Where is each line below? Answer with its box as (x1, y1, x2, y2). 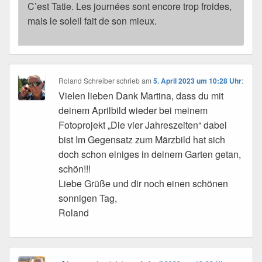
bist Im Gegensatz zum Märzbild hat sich (58, 133, 226, 147)
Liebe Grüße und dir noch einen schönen (58, 177, 229, 191)
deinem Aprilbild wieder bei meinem (58, 104, 208, 118)
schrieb (116, 75, 140, 86)
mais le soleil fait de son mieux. (27, 14, 157, 28)
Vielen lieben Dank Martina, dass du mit (58, 89, 224, 103)
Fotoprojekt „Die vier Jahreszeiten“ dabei (58, 118, 227, 132)
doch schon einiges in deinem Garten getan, (58, 147, 242, 161)
